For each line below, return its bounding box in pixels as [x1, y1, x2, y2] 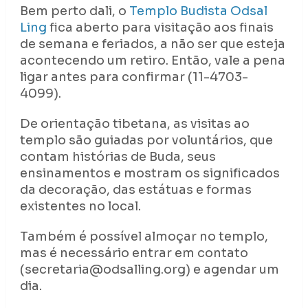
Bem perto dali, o [19, 3, 129, 19]
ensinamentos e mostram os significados [19, 166, 280, 181]
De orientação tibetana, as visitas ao [19, 116, 250, 132]
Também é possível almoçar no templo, [19, 229, 268, 245]
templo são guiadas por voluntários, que [19, 133, 273, 148]
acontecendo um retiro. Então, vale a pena [19, 53, 285, 69]
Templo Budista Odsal [129, 3, 267, 19]
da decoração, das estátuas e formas [19, 182, 252, 198]
